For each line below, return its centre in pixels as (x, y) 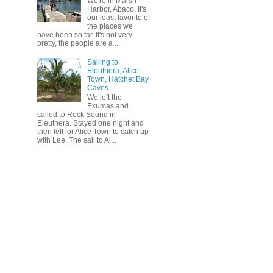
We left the (104, 98)
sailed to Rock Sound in (76, 115)
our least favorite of (118, 18)
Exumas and (108, 106)
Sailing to (102, 62)
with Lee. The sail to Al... (77, 140)
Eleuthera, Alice (113, 70)
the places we (110, 27)
